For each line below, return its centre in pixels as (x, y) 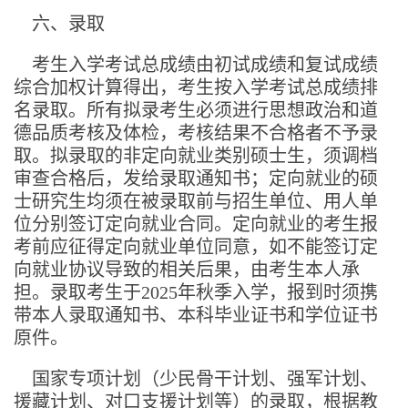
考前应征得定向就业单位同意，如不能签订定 (196, 246)
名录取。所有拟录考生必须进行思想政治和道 (196, 110)
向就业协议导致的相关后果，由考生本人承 (187, 269)
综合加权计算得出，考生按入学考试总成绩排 (196, 87)
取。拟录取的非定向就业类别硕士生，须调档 (196, 155)
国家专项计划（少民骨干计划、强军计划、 (205, 378)
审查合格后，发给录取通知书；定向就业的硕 (196, 178)
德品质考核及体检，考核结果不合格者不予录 (196, 133)
